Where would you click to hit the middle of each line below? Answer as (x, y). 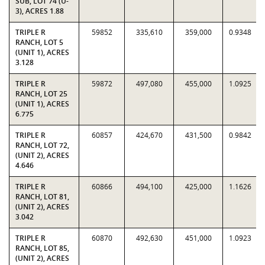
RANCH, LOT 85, (42, 248)
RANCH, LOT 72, (42, 145)
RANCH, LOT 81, (42, 197)
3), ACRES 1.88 (40, 11)
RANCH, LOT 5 (39, 42)
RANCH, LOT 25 (41, 94)
